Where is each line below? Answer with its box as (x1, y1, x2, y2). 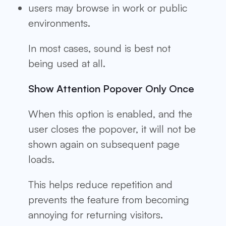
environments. (28, 16, 90, 29)
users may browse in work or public (28, 1, 187, 14)
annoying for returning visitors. (28, 208, 163, 221)
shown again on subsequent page (28, 137, 180, 150)
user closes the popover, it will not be (28, 122, 196, 135)
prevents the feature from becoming (28, 193, 189, 206)
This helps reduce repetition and (28, 178, 173, 191)
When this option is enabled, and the (28, 107, 192, 120)
